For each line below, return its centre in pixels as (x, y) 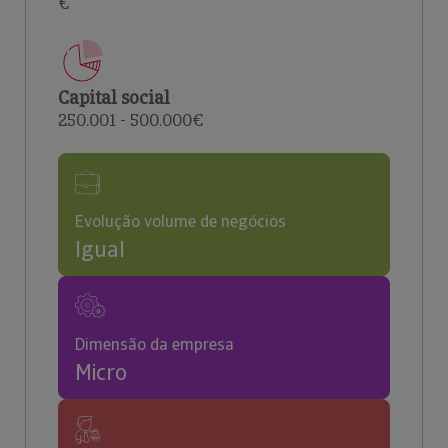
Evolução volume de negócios (180, 221)
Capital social (114, 97)
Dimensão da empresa (154, 344)
